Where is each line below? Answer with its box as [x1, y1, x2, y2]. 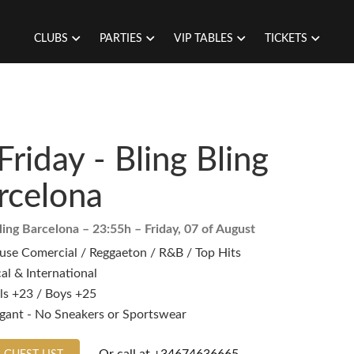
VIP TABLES [174, 33, 233, 44]
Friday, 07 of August [145, 223, 255, 235]
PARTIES [100, 33, 142, 44]
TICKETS [265, 33, 307, 44]
